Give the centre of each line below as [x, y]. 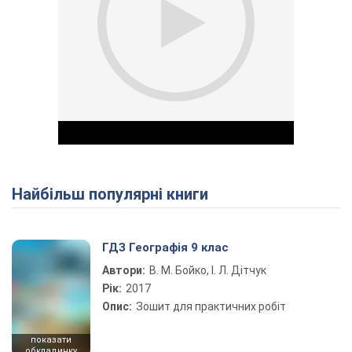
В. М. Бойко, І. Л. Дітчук [208, 270]
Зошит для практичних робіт [211, 306]
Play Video [233, 237]
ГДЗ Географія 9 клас [165, 247]
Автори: [124, 270]
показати [51, 340]
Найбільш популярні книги [115, 194]
